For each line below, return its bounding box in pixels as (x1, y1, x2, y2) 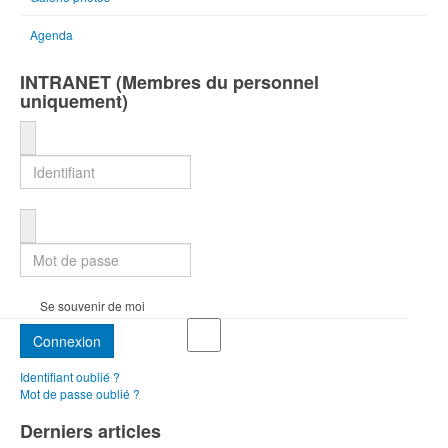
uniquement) (20, 87, 128, 114)
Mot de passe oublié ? (20, 384, 140, 402)
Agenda (30, 25, 73, 43)
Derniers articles (20, 417, 161, 444)
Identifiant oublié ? (20, 367, 120, 385)
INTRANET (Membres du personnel (20, 68, 319, 95)
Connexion (33, 330, 101, 351)
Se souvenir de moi (40, 296, 145, 314)
